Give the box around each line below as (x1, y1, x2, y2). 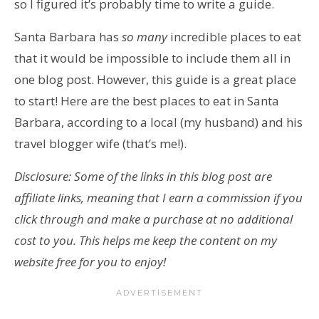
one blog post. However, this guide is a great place (14, 70, 296, 88)
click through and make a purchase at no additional (14, 210, 293, 227)
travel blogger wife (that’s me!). (14, 135, 187, 152)
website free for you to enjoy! (14, 253, 166, 270)
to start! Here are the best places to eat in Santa (14, 92, 279, 109)
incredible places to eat (167, 28, 301, 45)
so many (122, 28, 167, 45)
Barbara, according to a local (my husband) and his (14, 113, 303, 130)
